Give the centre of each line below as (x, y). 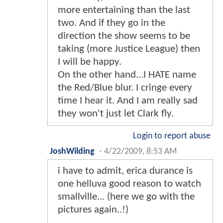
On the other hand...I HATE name (127, 75)
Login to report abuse (172, 136)
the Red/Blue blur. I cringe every (125, 88)
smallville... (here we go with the (126, 197)
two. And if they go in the (111, 23)
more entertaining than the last (124, 10)
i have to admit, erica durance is (125, 171)
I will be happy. (90, 62)
